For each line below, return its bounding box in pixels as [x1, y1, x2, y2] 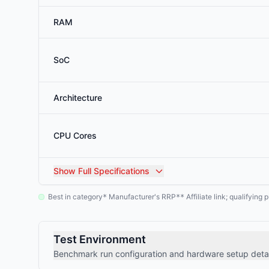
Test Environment [53, 233, 146, 246]
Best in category [48, 192, 103, 201]
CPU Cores [53, 130, 97, 141]
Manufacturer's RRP [107, 192, 176, 201]
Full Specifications [76, 166, 150, 176]
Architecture [53, 92, 102, 103]
